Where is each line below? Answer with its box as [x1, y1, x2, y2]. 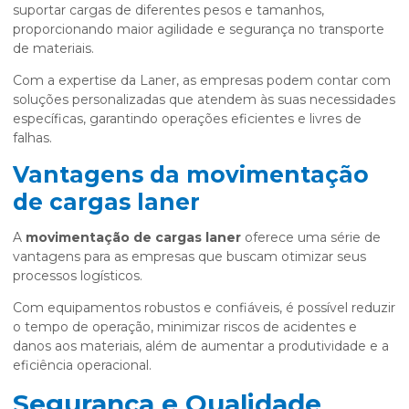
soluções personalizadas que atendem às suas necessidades [13, 90, 395, 108]
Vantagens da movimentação [13, 160, 369, 188]
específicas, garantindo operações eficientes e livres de [13, 110, 362, 127]
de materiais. [13, 39, 94, 57]
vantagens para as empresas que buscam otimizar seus [13, 247, 366, 265]
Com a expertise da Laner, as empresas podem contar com [13, 71, 391, 89]
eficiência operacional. [13, 356, 152, 373]
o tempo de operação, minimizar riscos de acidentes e [13, 318, 357, 335]
